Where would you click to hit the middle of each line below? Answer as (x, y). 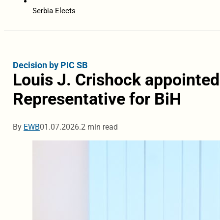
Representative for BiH (97, 99)
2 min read (99, 127)
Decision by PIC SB (50, 65)
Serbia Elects (54, 11)
